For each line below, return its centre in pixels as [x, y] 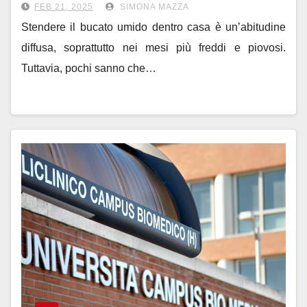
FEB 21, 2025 [64, 7]
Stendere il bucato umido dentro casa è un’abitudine [153, 27]
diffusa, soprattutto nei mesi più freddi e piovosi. [153, 48]
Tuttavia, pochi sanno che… [89, 68]
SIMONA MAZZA [153, 7]
